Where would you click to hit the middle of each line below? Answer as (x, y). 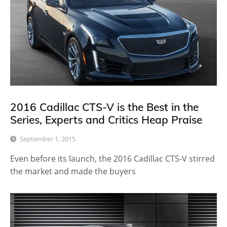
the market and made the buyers (73, 171)
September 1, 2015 (48, 139)
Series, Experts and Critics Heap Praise (106, 120)
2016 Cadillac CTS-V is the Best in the (104, 107)
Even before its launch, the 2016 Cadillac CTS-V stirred (112, 158)
